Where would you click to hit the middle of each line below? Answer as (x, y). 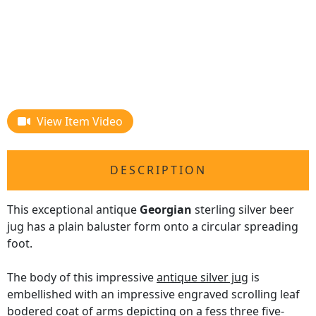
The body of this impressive (82, 278)
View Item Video (80, 122)
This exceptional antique (73, 210)
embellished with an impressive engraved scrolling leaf (153, 294)
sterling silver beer (243, 210)
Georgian (166, 210)
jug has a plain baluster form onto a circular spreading (153, 227)
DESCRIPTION (158, 170)
